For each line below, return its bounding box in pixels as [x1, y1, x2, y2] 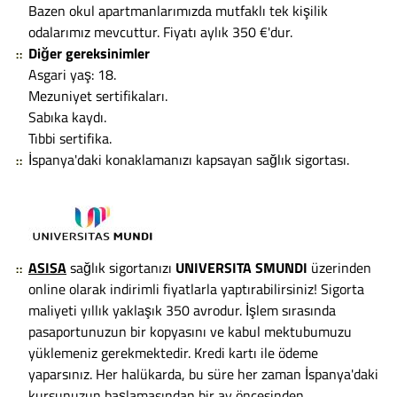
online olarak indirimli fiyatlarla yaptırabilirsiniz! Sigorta [28, 277, 364, 300]
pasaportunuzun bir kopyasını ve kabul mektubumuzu [28, 320, 352, 342]
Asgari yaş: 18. [28, 63, 116, 85]
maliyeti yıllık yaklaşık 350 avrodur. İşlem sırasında [28, 299, 336, 321]
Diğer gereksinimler [28, 42, 150, 64]
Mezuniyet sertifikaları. [28, 84, 167, 106]
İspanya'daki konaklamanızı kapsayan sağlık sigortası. [28, 148, 349, 170]
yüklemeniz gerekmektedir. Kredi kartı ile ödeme [28, 341, 318, 363]
